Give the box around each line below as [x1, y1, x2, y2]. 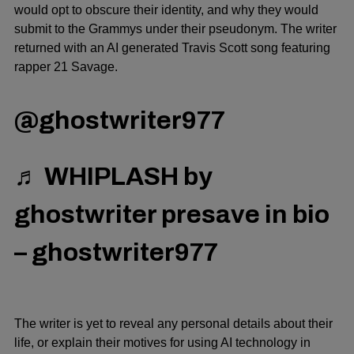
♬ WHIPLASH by [14, 162, 213, 190]
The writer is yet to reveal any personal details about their [14, 316, 333, 330]
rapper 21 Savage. [14, 60, 118, 74]
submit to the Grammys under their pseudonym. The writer [14, 22, 337, 36]
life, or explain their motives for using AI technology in [14, 335, 311, 349]
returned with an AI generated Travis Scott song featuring [14, 41, 330, 55]
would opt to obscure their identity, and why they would [14, 3, 318, 17]
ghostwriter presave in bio [14, 200, 330, 228]
